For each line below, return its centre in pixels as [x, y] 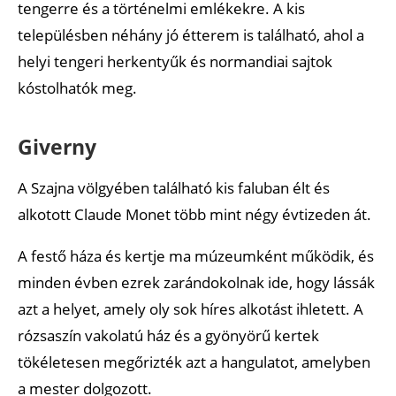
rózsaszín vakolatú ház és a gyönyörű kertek [168, 335]
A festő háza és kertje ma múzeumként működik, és [196, 255]
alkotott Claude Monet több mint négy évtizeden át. [194, 214]
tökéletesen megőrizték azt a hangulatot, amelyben [194, 362]
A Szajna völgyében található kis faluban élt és [174, 187]
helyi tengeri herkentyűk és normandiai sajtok [175, 61]
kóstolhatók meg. [77, 88]
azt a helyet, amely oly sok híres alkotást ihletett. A [190, 308]
